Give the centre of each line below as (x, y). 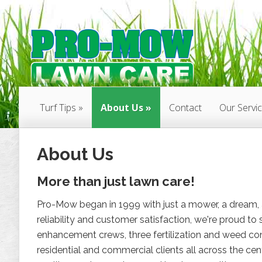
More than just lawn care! (116, 181)
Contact (185, 107)
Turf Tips (58, 107)
